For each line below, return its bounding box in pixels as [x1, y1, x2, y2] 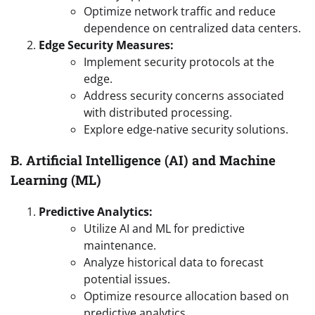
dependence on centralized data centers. [84, 20, 301, 36]
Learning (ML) [11, 171, 101, 189]
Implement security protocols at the [84, 53, 274, 70]
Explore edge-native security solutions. [84, 121, 288, 137]
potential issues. [84, 271, 170, 287]
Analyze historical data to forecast [84, 254, 264, 270]
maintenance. [84, 237, 156, 253]
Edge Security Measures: [39, 37, 174, 53]
